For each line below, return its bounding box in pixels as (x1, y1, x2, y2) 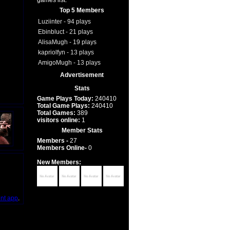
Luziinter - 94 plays (37, 18, 91, 25)
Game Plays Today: (36, 95, 93, 102)
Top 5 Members (60, 7, 104, 14)
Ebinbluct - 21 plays (37, 28, 93, 35)
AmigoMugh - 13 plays (37, 59, 101, 66)
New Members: (36, 159, 81, 166)
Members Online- (36, 144, 88, 151)
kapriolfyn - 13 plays (37, 49, 94, 56)
